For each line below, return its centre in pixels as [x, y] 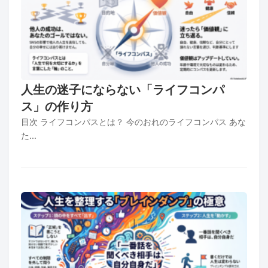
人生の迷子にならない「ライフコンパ [123, 89]
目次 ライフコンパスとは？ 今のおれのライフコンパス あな [133, 121]
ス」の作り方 [57, 106]
